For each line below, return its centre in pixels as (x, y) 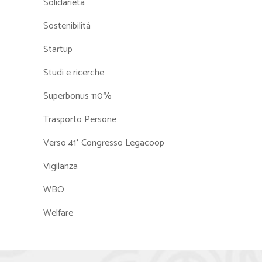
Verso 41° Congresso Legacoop (104, 143)
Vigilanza (61, 166)
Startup (58, 49)
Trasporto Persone (80, 120)
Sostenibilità (67, 26)
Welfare (58, 213)
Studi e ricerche (74, 73)
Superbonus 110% (77, 96)
